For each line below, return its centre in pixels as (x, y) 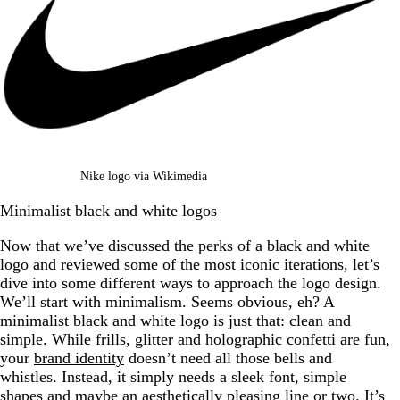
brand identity (79, 358)
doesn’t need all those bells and (228, 358)
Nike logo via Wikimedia (144, 176)
